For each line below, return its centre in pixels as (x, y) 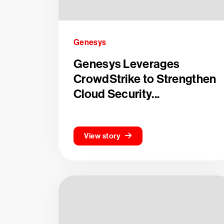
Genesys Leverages (127, 64)
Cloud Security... (117, 94)
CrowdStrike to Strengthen (145, 79)
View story (102, 136)
